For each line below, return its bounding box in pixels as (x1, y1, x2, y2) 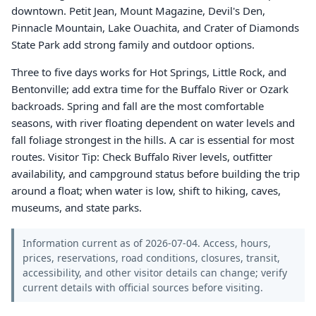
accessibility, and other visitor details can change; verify (23, 266, 287, 279)
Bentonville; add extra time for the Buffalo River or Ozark (11, 82, 288, 96)
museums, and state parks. (11, 200, 142, 214)
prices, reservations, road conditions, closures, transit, (23, 251, 280, 265)
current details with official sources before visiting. (23, 281, 263, 294)
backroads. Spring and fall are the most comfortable (11, 99, 264, 113)
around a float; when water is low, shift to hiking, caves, (11, 183, 281, 197)
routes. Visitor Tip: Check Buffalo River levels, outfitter (11, 150, 272, 164)
